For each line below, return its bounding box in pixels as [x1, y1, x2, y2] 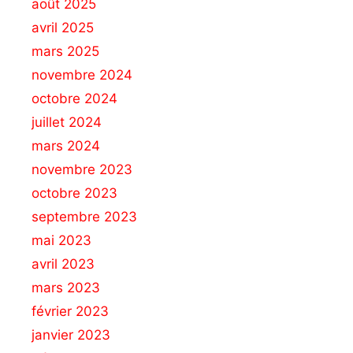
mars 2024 [32, 137, 100, 154]
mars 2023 [32, 279, 100, 295]
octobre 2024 [32, 90, 117, 106]
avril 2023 [32, 255, 95, 272]
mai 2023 [32, 232, 91, 248]
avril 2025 [32, 19, 94, 35]
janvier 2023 [32, 326, 110, 343]
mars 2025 [32, 43, 99, 59]
